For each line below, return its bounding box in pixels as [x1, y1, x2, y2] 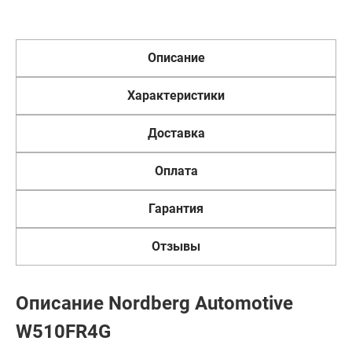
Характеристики [127, 88, 225, 103]
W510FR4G [16, 321, 111, 343]
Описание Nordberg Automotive [16, 292, 293, 314]
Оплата [154, 163, 198, 178]
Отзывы [152, 239, 200, 254]
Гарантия [148, 201, 203, 216]
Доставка [147, 126, 205, 141]
